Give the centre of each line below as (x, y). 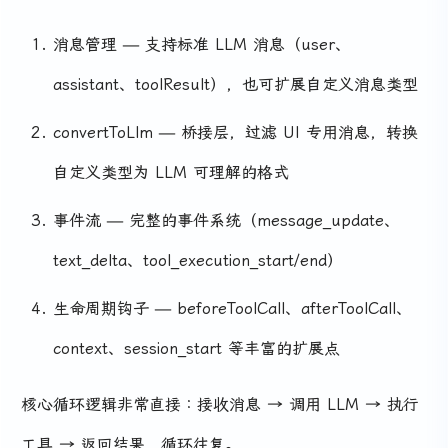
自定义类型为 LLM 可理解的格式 (171, 171)
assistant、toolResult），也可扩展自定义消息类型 (235, 83)
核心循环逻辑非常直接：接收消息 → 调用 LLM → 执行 (220, 403)
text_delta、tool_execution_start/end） (198, 259)
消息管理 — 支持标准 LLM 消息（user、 (202, 43)
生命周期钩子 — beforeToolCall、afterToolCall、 (232, 307)
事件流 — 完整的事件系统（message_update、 (226, 219)
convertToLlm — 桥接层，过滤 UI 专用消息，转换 (235, 131)
